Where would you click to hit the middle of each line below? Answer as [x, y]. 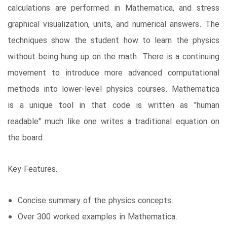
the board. [26, 138]
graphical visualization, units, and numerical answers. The [113, 25]
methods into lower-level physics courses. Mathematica [113, 90]
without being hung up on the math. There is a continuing [113, 57]
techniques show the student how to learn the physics [113, 41]
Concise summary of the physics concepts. [96, 201]
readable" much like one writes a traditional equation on [113, 122]
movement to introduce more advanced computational [113, 73]
